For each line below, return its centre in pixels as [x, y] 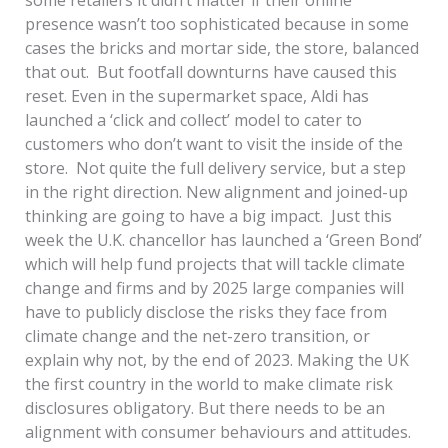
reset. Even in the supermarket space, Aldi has [196, 95]
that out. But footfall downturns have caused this [210, 71]
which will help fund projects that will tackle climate [214, 263]
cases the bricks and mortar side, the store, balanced [221, 47]
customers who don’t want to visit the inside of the [213, 143]
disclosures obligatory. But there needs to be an [204, 407]
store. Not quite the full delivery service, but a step [215, 167]
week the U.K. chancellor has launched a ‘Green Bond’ [223, 239]
